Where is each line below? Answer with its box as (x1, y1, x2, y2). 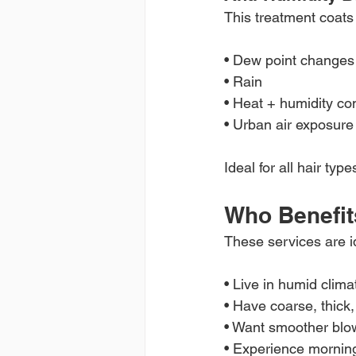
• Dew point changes (224, 51, 354, 68)
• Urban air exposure (224, 115, 354, 133)
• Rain (224, 72, 262, 90)
